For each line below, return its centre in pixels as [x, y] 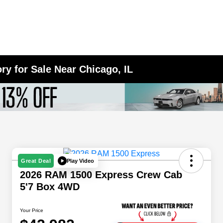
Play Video [80, 161]
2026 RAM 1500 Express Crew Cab [101, 175]
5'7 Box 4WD [50, 187]
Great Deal [36, 161]
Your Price [32, 211]
